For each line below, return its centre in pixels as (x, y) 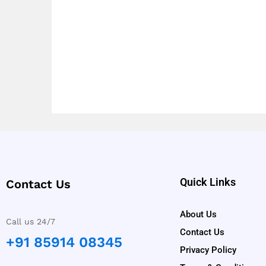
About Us (198, 214)
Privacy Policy (208, 250)
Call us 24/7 (31, 221)
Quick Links (208, 182)
